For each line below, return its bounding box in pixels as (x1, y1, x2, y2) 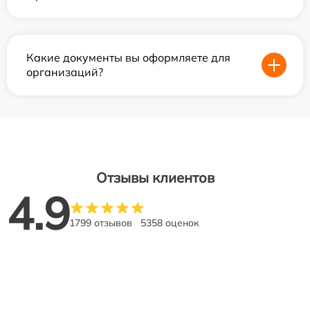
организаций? (26, 65, 103, 79)
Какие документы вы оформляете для (26, 51, 230, 64)
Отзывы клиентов (95, 169, 215, 186)
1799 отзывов (69, 217, 132, 229)
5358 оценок (140, 217, 199, 229)
